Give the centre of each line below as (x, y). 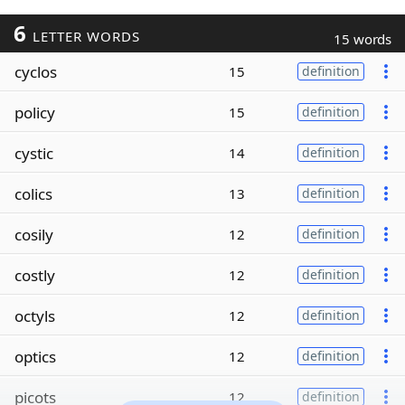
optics (35, 356)
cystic (34, 153)
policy (35, 112)
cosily (34, 234)
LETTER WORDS (84, 36)
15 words (363, 39)
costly (35, 275)
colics (33, 193)
